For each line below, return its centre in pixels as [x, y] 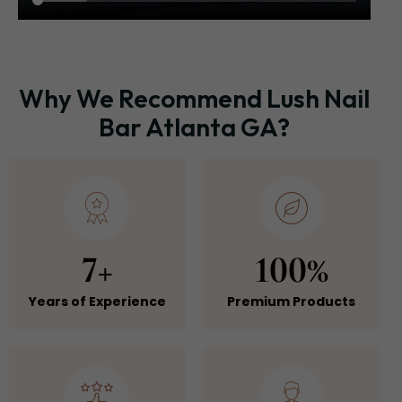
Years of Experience [97, 302]
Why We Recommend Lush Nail [194, 99]
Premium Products [292, 302]
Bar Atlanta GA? [194, 127]
